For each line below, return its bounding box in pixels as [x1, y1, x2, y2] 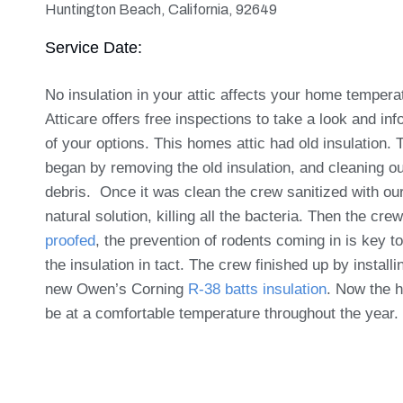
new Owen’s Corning [45, 280, 184, 298]
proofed [45, 231, 95, 249]
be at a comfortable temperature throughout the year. [45, 304, 399, 322]
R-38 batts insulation [188, 280, 327, 298]
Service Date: [45, 38, 142, 57]
